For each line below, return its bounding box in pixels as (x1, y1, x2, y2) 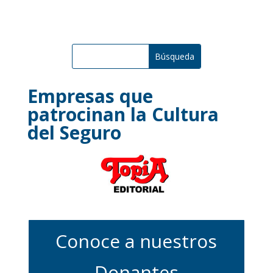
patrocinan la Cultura (27, 101, 219, 127)
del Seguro (27, 119, 121, 145)
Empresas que (27, 83, 153, 108)
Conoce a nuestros (55, 228, 218, 253)
